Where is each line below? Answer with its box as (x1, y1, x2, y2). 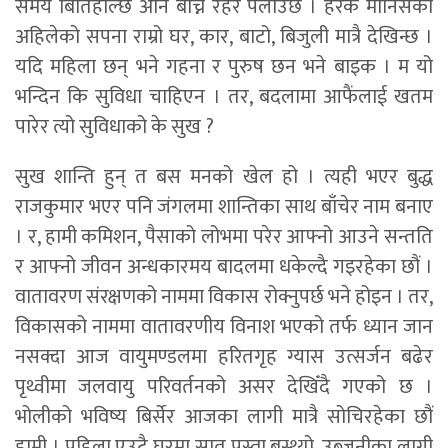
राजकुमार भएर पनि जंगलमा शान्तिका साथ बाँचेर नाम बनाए (15, 189, 433, 224)
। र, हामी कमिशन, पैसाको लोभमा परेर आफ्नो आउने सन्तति (15, 219, 433, 254)
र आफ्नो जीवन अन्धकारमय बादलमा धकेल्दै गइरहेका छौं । (15, 249, 433, 284)
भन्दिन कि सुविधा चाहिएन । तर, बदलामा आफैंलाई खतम (15, 79, 433, 114)
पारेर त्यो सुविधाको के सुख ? (15, 109, 214, 144)
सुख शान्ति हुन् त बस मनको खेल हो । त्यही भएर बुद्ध (15, 159, 433, 194)
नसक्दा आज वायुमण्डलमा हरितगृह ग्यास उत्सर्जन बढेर (15, 339, 433, 374)
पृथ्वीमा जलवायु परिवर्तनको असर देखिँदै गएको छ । (15, 369, 433, 404)
